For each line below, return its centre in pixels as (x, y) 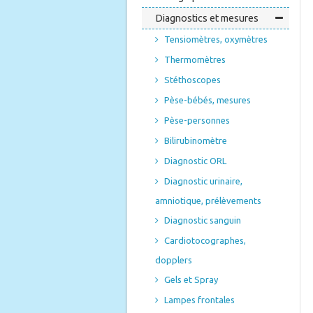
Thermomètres (195, 59)
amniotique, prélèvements (208, 201)
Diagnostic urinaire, (203, 181)
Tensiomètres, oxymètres (216, 39)
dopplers (174, 260)
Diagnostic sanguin (203, 220)
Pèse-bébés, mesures (208, 100)
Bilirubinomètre (196, 140)
